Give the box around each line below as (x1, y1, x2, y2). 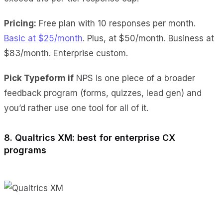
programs (4, 144, 46, 155)
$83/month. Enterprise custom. (4, 48, 128, 58)
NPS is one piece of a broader (74, 73, 195, 83)
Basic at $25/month (4, 33, 83, 43)
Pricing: (4, 18, 36, 28)
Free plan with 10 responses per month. (36, 18, 196, 28)
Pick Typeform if (4, 73, 74, 83)
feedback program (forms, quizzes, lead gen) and (4, 88, 202, 98)
